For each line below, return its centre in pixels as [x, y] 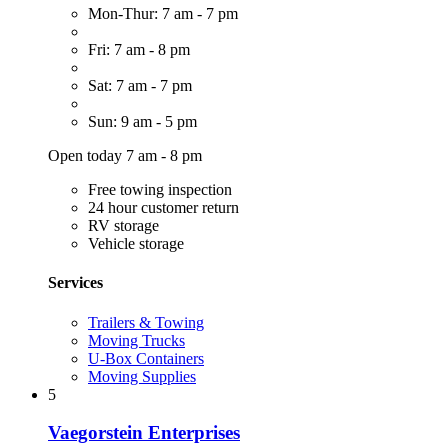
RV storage [123, 226]
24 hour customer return [163, 208]
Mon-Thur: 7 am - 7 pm [163, 14]
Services [75, 283]
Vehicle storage [136, 244]
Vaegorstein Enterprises [144, 433]
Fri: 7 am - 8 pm [139, 50]
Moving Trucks [136, 340]
